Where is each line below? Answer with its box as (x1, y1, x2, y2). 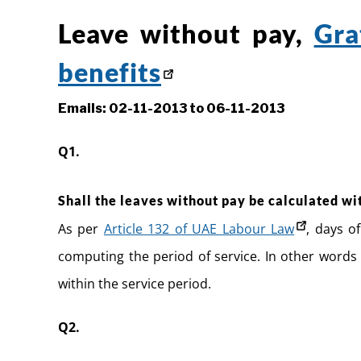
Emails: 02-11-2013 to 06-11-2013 (58, 100, 284, 116)
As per (58, 219, 104, 238)
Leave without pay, (58, 17, 314, 49)
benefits (58, 56, 161, 88)
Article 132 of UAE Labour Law (103, 219, 295, 238)
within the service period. (58, 274, 211, 293)
